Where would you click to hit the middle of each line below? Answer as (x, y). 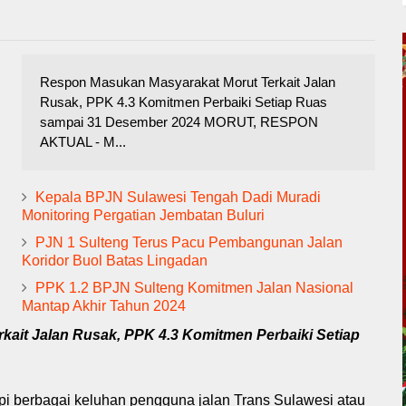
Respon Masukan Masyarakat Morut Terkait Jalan (188, 82)
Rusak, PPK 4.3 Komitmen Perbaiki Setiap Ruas (184, 101)
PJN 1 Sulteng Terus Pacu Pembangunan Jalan (189, 242)
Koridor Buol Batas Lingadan (115, 260)
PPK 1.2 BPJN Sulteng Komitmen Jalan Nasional (194, 287)
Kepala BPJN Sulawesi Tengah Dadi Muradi (178, 197)
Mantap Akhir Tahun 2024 (104, 305)
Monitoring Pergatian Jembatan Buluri (143, 215)
